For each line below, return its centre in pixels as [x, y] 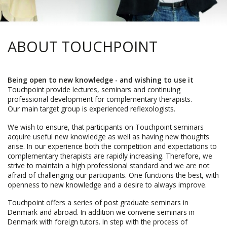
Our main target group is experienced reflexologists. [91, 108]
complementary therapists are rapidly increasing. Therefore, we [110, 156]
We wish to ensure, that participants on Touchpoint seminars [106, 127]
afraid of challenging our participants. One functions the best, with [113, 175]
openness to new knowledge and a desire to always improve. [107, 184]
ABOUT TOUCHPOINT [83, 46]
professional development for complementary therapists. [100, 99]
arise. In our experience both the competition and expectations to [112, 146]
